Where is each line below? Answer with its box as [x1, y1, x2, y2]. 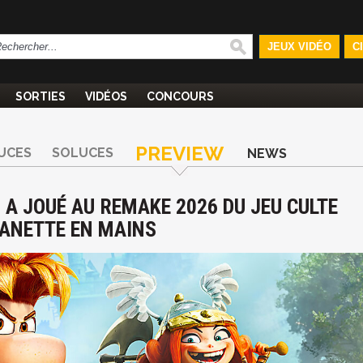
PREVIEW [135, 142, 224, 165]
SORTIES [15, 90, 66, 103]
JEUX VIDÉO [267, 41, 331, 53]
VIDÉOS [85, 90, 127, 103]
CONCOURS [147, 90, 214, 103]
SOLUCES [52, 145, 113, 160]
